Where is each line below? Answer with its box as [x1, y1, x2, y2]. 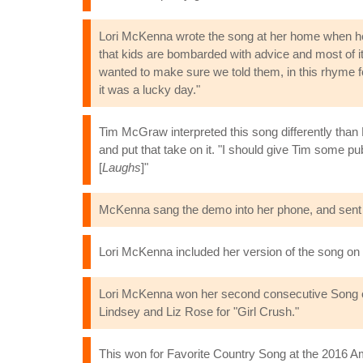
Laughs [102, 160, 141, 174]
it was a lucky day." [99, 83, 200, 96]
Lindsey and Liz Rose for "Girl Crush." [99, 305, 299, 318]
